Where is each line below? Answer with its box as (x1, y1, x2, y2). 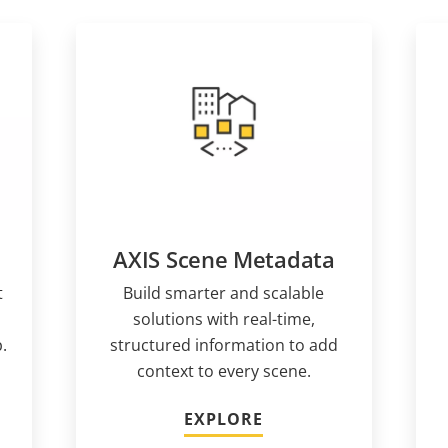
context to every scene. (136, 360, 311, 383)
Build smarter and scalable (123, 282, 325, 305)
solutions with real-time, (132, 308, 315, 331)
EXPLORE (184, 408, 264, 431)
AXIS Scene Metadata (113, 244, 335, 275)
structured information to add (109, 334, 338, 357)
